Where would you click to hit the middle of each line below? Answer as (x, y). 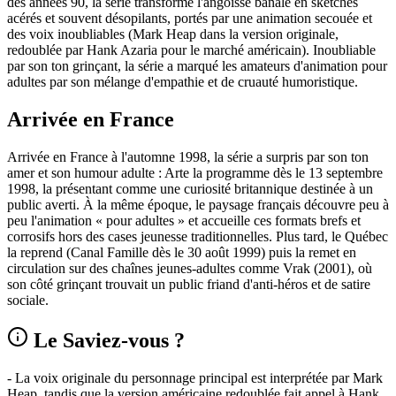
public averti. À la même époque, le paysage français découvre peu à (198, 205)
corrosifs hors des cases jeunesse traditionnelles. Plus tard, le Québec (198, 237)
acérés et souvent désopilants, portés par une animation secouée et (190, 19)
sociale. (28, 301)
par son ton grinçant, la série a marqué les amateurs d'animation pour (197, 66)
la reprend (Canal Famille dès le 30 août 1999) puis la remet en (182, 253)
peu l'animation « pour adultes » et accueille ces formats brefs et (184, 221)
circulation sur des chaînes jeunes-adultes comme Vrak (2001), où (190, 269)
